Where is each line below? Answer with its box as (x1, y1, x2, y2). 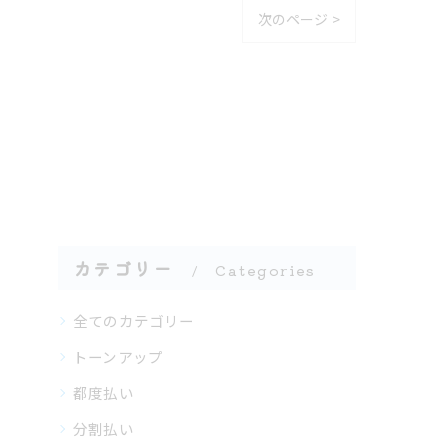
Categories (215, 260, 317, 280)
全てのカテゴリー (73, 310, 195, 331)
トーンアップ (73, 346, 164, 367)
